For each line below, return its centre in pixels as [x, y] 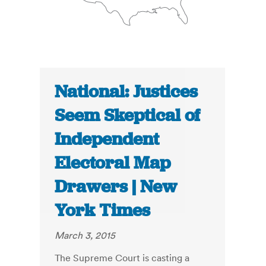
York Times [103, 210]
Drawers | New [116, 187]
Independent [107, 139]
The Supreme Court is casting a [122, 258]
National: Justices [126, 92]
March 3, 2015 [85, 235]
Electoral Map [113, 163]
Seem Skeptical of [128, 115]
